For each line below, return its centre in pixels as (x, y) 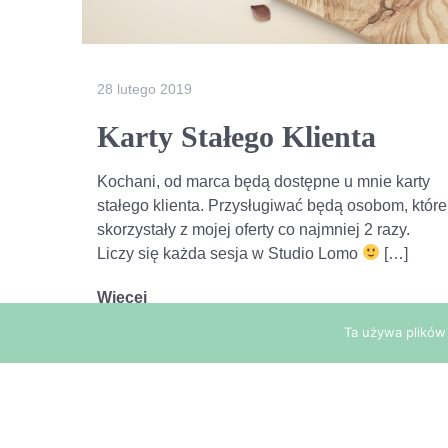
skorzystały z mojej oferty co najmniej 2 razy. (253, 229)
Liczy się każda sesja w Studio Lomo (229, 253)
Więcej (122, 297)
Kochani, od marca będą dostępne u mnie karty (263, 181)
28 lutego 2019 (144, 88)
